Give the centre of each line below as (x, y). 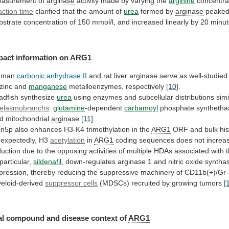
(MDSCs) (115, 183)
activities (103, 151)
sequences (157, 140)
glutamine (69, 108)
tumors (211, 183)
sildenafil (48, 161)
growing (185, 183)
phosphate (177, 108)
